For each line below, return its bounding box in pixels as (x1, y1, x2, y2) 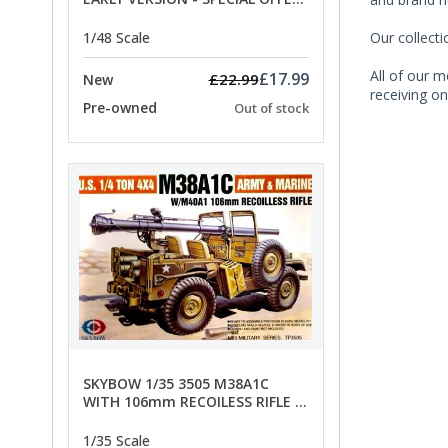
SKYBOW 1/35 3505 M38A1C (83, 373, 269, 393)
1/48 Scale (83, 28, 150, 48)
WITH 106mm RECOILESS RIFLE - (83, 391, 301, 411)
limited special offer (83, 409, 222, 429)
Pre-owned (83, 98, 157, 118)
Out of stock (233, 99, 309, 118)
